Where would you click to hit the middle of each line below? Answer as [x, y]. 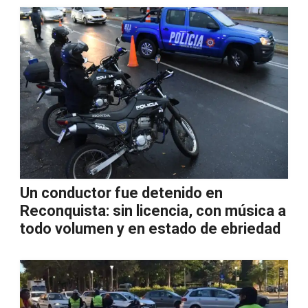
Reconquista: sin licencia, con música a [153, 211]
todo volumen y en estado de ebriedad [150, 229]
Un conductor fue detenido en [121, 193]
